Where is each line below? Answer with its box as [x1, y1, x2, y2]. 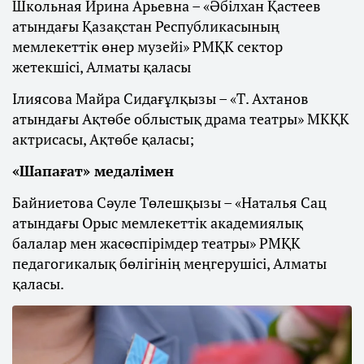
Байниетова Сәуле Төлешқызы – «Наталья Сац [12, 193, 327, 213]
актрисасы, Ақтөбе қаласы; [12, 129, 194, 149]
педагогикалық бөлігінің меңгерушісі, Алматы [12, 253, 327, 274]
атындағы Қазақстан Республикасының [12, 16, 279, 37]
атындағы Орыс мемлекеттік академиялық [12, 213, 303, 233]
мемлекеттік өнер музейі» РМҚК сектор [12, 37, 283, 57]
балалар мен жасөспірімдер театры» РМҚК [12, 233, 301, 253]
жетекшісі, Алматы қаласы [12, 57, 191, 77]
